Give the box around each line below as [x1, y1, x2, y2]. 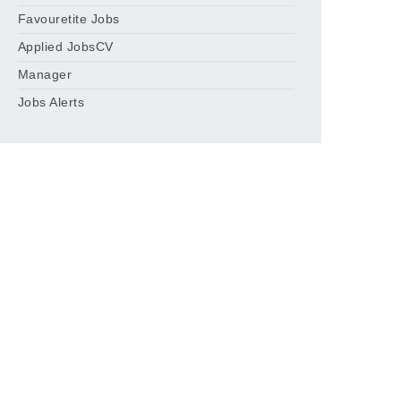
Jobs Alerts [17, 95, 85, 110]
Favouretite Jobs [17, 12, 120, 27]
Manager [17, 67, 73, 82]
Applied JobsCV [17, 39, 114, 55]
